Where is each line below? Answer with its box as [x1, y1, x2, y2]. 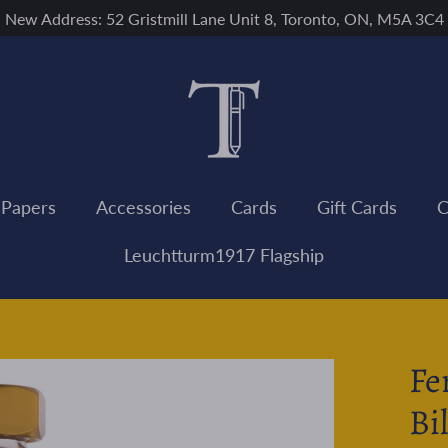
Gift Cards [317, 195, 397, 218]
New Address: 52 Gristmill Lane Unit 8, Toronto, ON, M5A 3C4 [4, 9, 444, 28]
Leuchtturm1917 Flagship [124, 243, 324, 266]
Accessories [96, 195, 191, 218]
